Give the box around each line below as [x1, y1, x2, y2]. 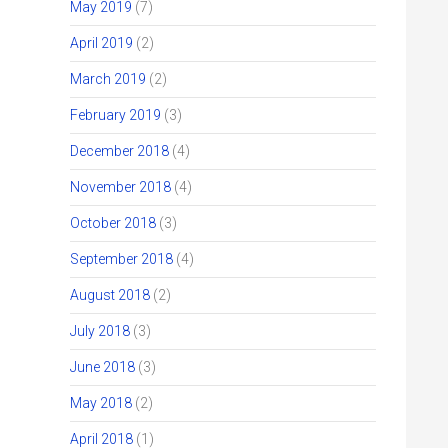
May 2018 [70, 395, 132, 411]
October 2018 [70, 215, 156, 231]
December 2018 [70, 143, 169, 159]
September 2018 [70, 251, 173, 267]
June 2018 [70, 359, 135, 375]
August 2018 [70, 287, 150, 303]
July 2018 [70, 323, 130, 339]
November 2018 [70, 179, 171, 195]
